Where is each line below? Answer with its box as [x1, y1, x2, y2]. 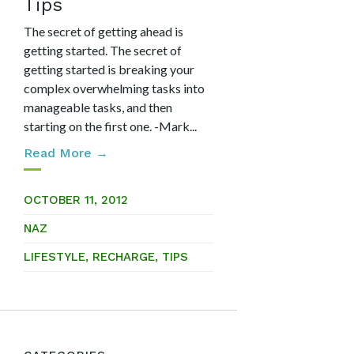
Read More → [24, 145, 108, 160]
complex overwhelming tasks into [24, 81, 205, 96]
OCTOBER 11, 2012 [24, 193, 128, 207]
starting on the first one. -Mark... [24, 119, 197, 134]
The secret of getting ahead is [24, 24, 183, 39]
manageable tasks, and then [24, 100, 172, 115]
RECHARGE [92, 250, 155, 264]
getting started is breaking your [24, 62, 194, 77]
